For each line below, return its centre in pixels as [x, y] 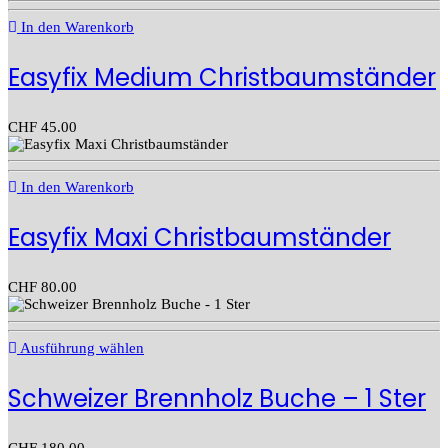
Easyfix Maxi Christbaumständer [199, 238]
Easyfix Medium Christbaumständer [222, 77]
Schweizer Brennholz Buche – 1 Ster [217, 398]
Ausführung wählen [80, 347]
